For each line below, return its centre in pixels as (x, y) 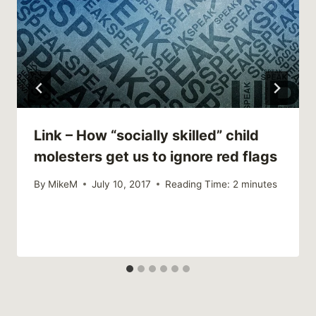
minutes (260, 184)
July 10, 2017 (122, 184)
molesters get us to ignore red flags (156, 157)
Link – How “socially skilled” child (146, 136)
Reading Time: (198, 184)
